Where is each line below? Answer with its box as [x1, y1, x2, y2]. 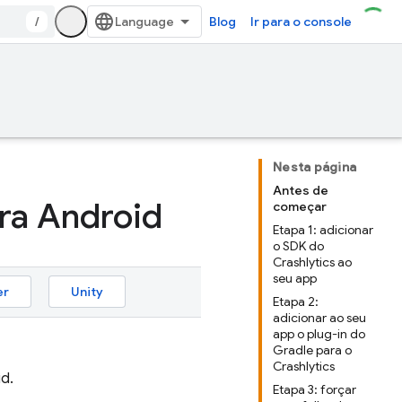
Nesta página [273, 159, 356, 175]
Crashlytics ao [273, 254, 352, 270]
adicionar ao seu [273, 310, 366, 326]
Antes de [273, 182, 328, 198]
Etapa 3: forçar [273, 381, 356, 398]
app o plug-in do [273, 326, 365, 342]
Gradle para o [273, 342, 352, 358]
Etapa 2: [273, 293, 319, 310]
